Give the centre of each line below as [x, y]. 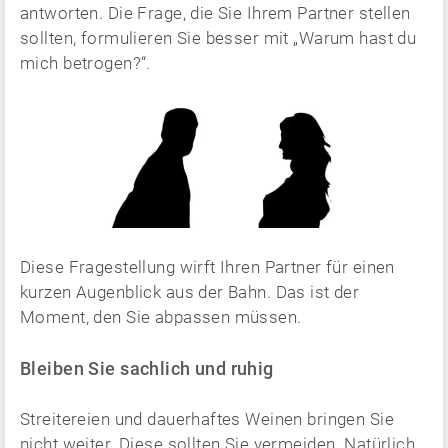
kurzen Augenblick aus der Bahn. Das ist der [190, 292]
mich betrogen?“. [85, 63]
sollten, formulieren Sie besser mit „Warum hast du [218, 38]
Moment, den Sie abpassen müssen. [161, 317]
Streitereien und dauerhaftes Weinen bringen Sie [207, 419]
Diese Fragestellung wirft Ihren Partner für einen [207, 267]
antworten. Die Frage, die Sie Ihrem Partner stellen [215, 13]
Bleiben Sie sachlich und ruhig [147, 368]
